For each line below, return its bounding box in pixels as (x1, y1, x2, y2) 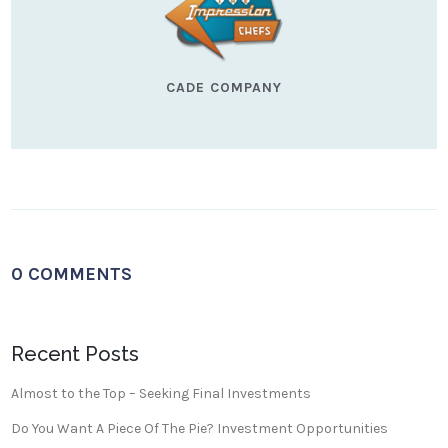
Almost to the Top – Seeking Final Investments (11, 385, 312, 403)
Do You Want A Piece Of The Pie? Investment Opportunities (11, 420, 389, 438)
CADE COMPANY (166, 79, 282, 97)
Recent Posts (11, 342, 140, 367)
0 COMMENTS (11, 263, 133, 286)
